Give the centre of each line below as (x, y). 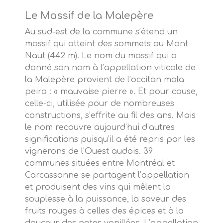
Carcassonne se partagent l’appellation (107, 175)
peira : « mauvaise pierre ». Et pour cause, (111, 92)
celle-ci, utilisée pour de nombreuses (100, 104)
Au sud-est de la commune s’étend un (101, 32)
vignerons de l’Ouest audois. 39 (89, 152)
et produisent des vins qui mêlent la (98, 187)
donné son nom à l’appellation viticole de (110, 68)
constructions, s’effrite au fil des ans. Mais (110, 116)
